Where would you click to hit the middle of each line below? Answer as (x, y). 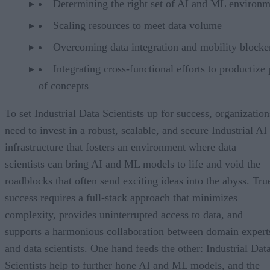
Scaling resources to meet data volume (137, 25)
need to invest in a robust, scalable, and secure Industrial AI (136, 130)
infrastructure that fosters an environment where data (121, 147)
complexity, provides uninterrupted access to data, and (124, 214)
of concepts (64, 85)
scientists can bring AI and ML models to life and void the (133, 164)
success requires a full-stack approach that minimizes (121, 197)
